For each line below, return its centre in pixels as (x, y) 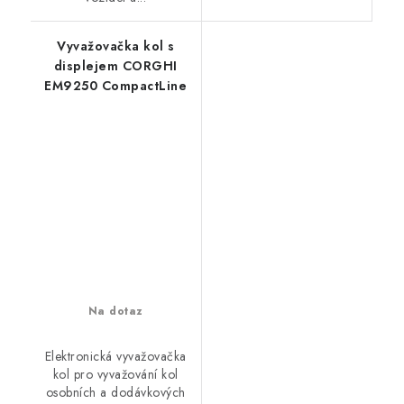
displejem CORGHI (115, 66)
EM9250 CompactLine (116, 86)
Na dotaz (115, 312)
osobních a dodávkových (115, 393)
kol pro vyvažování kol (115, 375)
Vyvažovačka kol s (116, 46)
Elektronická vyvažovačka (115, 357)
